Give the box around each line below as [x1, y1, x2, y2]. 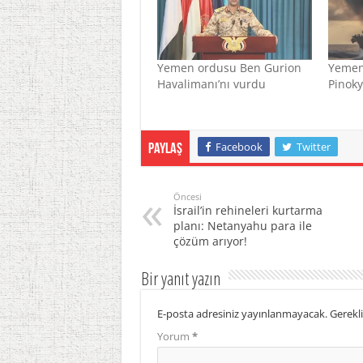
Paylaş [147, 142, 182, 158]
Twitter [296, 139, 331, 155]
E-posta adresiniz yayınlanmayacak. [156, 306, 327, 322]
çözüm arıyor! [173, 233, 247, 250]
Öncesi [173, 190, 202, 203]
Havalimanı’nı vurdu [156, 76, 266, 92]
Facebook [215, 139, 263, 155]
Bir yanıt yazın [140, 266, 220, 291]
